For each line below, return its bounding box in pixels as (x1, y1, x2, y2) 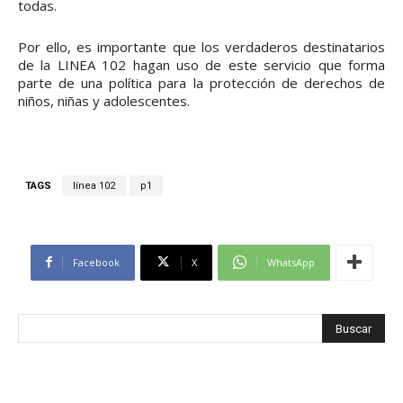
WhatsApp (266, 255, 315, 269)
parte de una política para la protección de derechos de (18, 73, 385, 92)
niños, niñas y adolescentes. (18, 91, 190, 110)
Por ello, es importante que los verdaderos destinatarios (18, 37, 385, 56)
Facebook (72, 255, 120, 269)
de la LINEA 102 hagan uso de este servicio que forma (18, 55, 385, 74)
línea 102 (73, 179, 115, 192)
